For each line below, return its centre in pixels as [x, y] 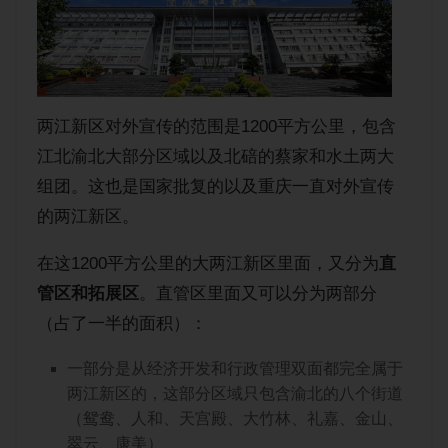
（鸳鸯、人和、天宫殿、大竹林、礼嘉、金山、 [235, 418]
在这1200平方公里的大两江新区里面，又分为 [208, 263]
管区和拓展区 [88, 293]
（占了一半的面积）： [122, 323]
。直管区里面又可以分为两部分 [258, 293]
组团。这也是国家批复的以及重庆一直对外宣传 [216, 186]
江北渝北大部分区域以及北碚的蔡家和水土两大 [216, 156]
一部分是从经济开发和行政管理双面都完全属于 [235, 368]
